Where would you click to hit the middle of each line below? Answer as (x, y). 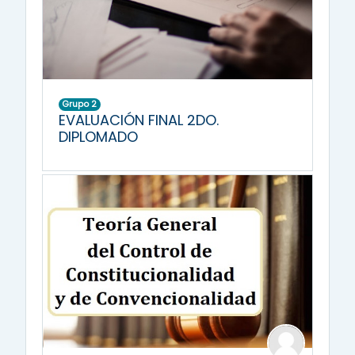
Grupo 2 (80, 104)
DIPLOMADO (98, 137)
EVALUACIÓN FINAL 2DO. (139, 120)
